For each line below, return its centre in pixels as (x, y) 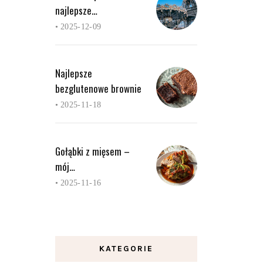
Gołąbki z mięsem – (92, 151)
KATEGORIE (126, 248)
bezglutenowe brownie (98, 88)
